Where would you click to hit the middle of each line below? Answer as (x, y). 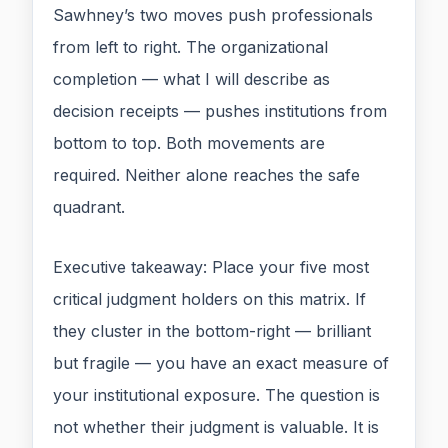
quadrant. (89, 207)
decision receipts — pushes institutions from (220, 111)
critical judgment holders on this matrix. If (209, 299)
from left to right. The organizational (190, 47)
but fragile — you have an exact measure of (221, 363)
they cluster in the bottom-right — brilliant (212, 331)
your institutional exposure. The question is (216, 395)
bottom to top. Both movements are (189, 143)
